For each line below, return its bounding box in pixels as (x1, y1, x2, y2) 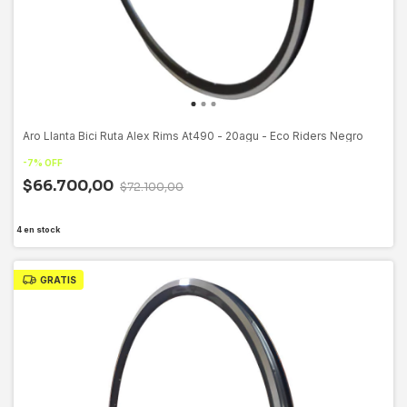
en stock (21, 223, 60, 234)
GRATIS (39, 273, 76, 285)
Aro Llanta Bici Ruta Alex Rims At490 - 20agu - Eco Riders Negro (23, 128, 363, 143)
